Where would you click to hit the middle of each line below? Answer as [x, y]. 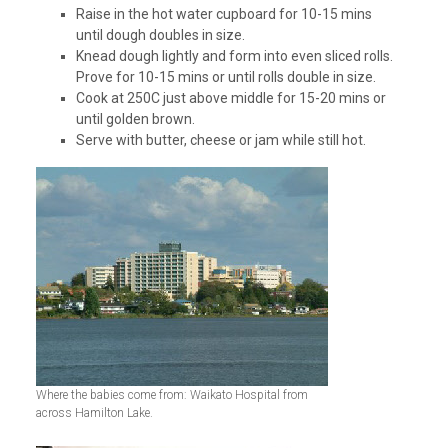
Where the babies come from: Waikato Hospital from [171, 395]
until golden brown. [135, 119]
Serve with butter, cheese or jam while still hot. [220, 140]
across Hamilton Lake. [94, 413]
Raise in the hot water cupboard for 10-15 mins [223, 14]
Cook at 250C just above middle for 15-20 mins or [230, 98]
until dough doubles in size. [160, 35]
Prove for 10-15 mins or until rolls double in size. [225, 77]
